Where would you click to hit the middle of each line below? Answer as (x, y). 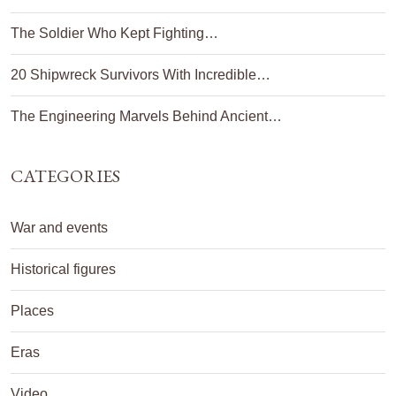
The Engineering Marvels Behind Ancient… (146, 116)
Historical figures (63, 269)
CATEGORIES (65, 176)
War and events (59, 228)
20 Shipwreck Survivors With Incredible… (141, 75)
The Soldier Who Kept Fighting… (114, 33)
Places (32, 311)
